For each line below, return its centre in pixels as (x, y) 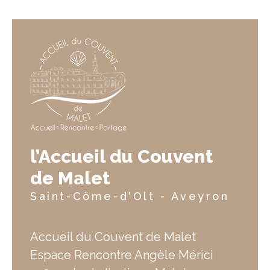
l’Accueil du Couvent (121, 156)
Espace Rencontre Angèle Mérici (122, 255)
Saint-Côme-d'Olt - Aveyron (130, 196)
